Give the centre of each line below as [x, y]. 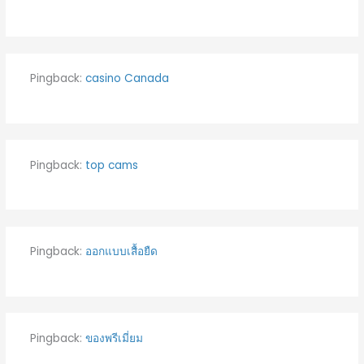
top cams [111, 165]
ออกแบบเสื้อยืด [121, 252]
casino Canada [127, 79]
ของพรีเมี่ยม [114, 338]
